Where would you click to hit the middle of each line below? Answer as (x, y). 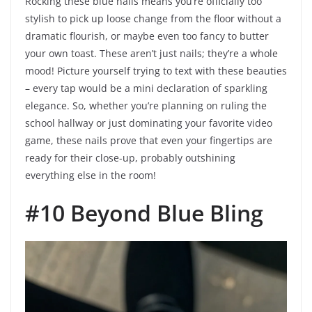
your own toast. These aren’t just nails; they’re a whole (151, 54)
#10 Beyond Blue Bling (144, 213)
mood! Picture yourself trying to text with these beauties (156, 71)
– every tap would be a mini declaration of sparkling (146, 88)
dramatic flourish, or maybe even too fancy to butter (147, 36)
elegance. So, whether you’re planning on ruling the (146, 106)
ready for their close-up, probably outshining (130, 158)
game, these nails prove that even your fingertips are (149, 141)
